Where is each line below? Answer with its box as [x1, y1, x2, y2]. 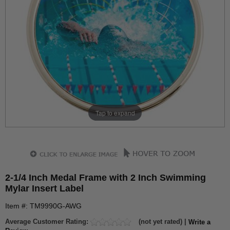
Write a [188, 218, 210, 226]
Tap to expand [95, 108, 135, 117]
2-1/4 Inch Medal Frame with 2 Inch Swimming [5, 172, 206, 183]
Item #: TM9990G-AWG [5, 202, 82, 210]
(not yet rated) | [137, 218, 188, 225]
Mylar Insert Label [5, 183, 84, 194]
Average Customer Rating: [5, 218, 90, 225]
